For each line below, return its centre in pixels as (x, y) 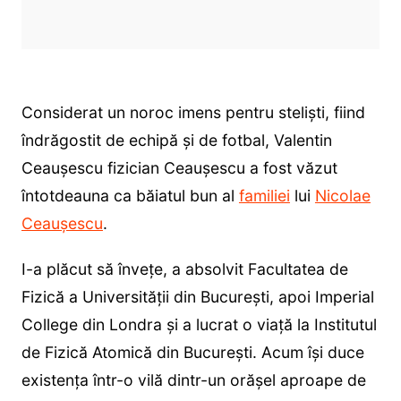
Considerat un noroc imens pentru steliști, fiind (193, 113)
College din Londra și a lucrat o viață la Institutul (199, 325)
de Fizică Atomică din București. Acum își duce (192, 353)
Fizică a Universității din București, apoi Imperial (197, 297)
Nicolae (342, 196)
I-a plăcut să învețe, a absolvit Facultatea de (184, 269)
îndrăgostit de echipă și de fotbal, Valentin (176, 141)
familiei (264, 196)
